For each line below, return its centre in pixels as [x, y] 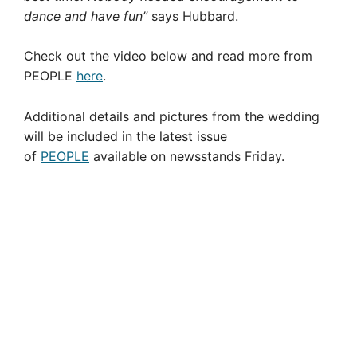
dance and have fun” [86, 16]
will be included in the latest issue [126, 136]
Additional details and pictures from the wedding [172, 116]
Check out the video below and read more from [168, 56]
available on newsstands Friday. [187, 156]
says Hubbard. [193, 16]
